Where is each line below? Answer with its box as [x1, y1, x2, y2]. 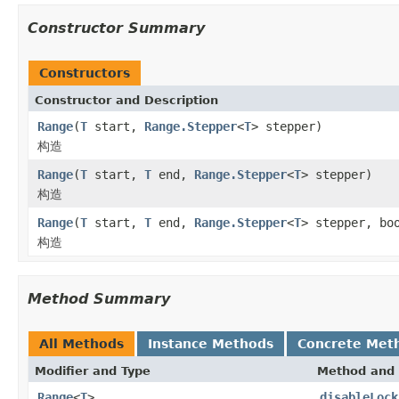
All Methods [39, 336, 124, 351]
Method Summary [28, 289, 170, 307]
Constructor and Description [35, 93, 218, 107]
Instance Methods [148, 336, 273, 351]
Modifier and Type [35, 363, 151, 378]
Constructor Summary [28, 19, 205, 37]
